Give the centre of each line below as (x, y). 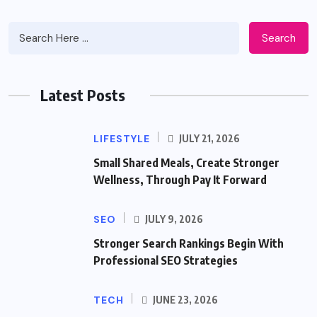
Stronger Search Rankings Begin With (189, 244)
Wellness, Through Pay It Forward (180, 180)
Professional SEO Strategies (166, 261)
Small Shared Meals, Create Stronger (186, 163)
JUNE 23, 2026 (184, 300)
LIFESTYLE (122, 139)
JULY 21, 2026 (208, 139)
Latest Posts (83, 95)
